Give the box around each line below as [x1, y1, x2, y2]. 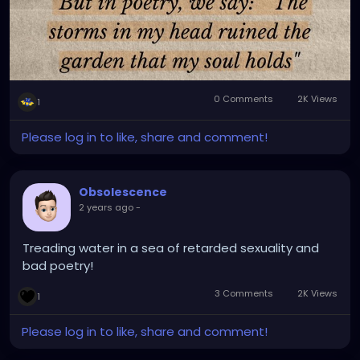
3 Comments [212, 287, 276, 301]
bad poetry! [22, 257, 93, 275]
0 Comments [211, 92, 276, 106]
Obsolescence [79, 184, 167, 201]
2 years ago [79, 201, 133, 215]
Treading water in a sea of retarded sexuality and [22, 239, 319, 257]
